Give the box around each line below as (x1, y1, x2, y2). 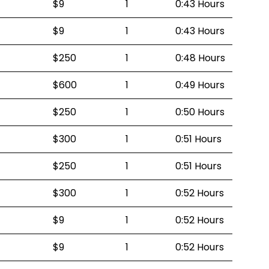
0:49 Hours (175, 78, 225, 92)
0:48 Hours (175, 51, 225, 65)
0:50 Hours (175, 105, 225, 119)
